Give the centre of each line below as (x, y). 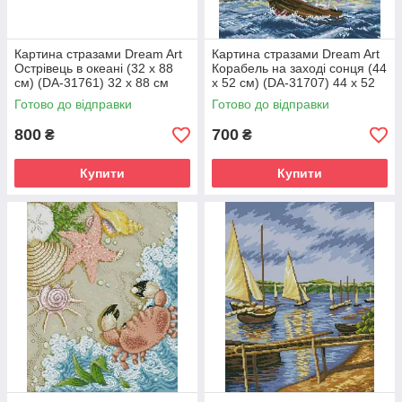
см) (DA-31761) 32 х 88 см (92, 83)
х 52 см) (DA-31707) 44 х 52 (293, 83)
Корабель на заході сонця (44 (299, 68)
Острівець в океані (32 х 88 (94, 68)
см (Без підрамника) (271, 97)
